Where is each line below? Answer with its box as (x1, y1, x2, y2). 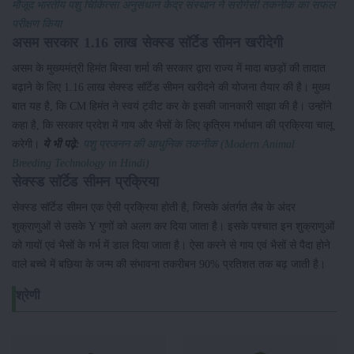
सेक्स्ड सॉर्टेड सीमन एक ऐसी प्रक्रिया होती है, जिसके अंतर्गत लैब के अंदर (12, 201, 296, 214)
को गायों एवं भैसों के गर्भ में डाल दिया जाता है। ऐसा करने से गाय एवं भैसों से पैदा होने (12, 239, 330, 252)
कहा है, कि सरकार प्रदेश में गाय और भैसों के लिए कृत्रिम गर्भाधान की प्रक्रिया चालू (12, 119, 333, 132)
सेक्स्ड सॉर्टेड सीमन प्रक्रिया (12, 174, 160, 190)
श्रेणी (16, 288, 40, 303)
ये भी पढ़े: (43, 137, 83, 151)
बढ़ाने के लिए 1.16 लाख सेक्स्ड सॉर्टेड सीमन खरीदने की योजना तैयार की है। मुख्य (12, 81, 330, 94)
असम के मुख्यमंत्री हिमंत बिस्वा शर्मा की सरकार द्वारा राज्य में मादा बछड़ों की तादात (12, 62, 326, 75)
